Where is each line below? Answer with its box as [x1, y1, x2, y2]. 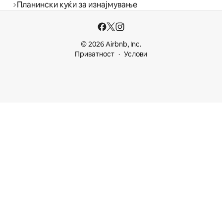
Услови [124, 50, 147, 59]
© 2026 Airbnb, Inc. [81, 40, 141, 49]
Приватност [75, 50, 114, 59]
